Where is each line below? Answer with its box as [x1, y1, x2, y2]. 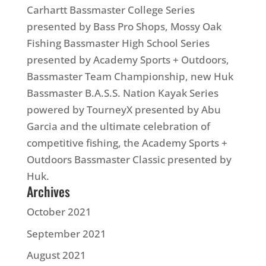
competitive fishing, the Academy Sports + [26, 136, 227, 150]
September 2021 [26, 226, 106, 240]
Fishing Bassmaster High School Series [26, 36, 210, 50]
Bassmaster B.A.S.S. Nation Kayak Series [26, 86, 218, 100]
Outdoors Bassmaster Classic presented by [26, 153, 232, 166]
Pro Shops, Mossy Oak [115, 20, 221, 33]
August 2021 [26, 248, 86, 262]
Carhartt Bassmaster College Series [26, 3, 195, 17]
